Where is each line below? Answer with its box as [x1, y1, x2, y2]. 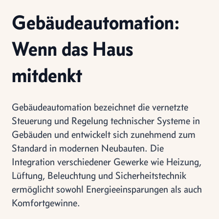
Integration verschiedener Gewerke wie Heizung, [12, 155, 201, 168]
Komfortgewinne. [12, 197, 80, 209]
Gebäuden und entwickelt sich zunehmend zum [12, 128, 196, 140]
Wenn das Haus [12, 36, 133, 61]
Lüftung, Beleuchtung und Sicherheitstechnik [12, 169, 186, 181]
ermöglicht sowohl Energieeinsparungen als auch [12, 183, 202, 195]
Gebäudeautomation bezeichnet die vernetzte [12, 101, 188, 113]
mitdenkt [12, 63, 82, 88]
